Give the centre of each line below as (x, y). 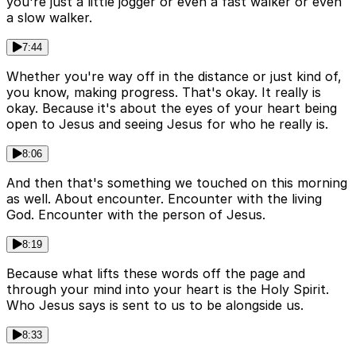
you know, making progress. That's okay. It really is (164, 93)
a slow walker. (49, 18)
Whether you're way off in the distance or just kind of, (174, 77)
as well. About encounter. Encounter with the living (164, 199)
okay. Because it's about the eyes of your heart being (172, 108)
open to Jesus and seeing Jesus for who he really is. (167, 124)
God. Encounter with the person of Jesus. (136, 215)
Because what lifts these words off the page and (156, 274)
